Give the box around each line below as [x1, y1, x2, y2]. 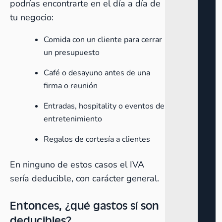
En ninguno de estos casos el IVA [10, 159, 144, 170]
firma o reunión [44, 80, 98, 91]
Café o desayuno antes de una [44, 67, 150, 78]
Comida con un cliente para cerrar [44, 34, 162, 45]
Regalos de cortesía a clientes [44, 134, 150, 145]
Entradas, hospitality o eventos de [44, 101, 165, 111]
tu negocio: [10, 11, 54, 23]
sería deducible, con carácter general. [10, 172, 159, 184]
